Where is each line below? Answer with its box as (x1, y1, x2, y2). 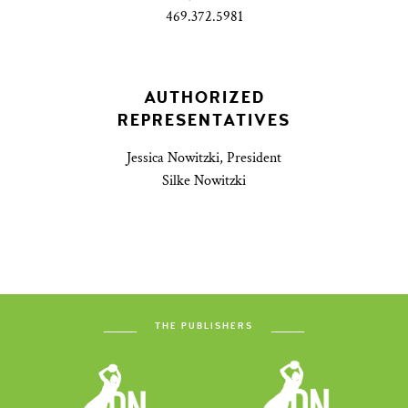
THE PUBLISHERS (155, 321, 253, 332)
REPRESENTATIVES (117, 110, 291, 132)
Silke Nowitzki (162, 171, 246, 191)
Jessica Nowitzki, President (127, 148, 281, 168)
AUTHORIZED (143, 87, 265, 109)
